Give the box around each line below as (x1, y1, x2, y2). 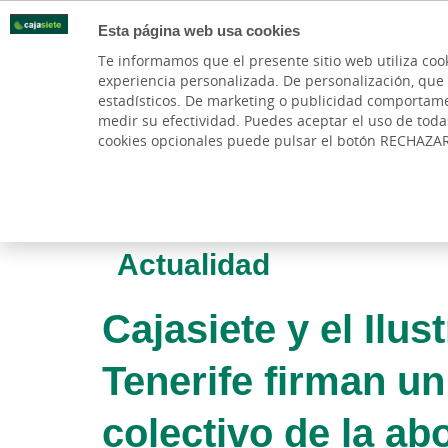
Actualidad (117, 243, 270, 284)
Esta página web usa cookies (97, 20, 300, 40)
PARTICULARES (197, 79, 320, 98)
